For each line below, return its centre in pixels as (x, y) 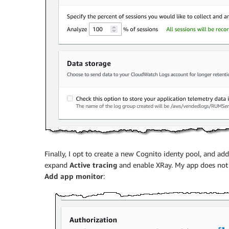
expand (57, 165)
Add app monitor (74, 176)
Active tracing (93, 165)
